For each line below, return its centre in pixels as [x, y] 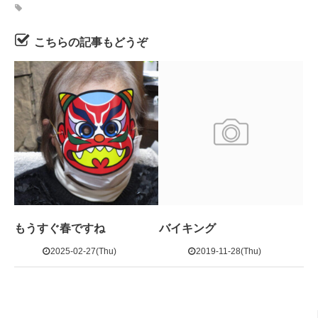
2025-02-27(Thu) [83, 251]
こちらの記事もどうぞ [91, 42]
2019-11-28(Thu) [228, 251]
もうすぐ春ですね [60, 228]
